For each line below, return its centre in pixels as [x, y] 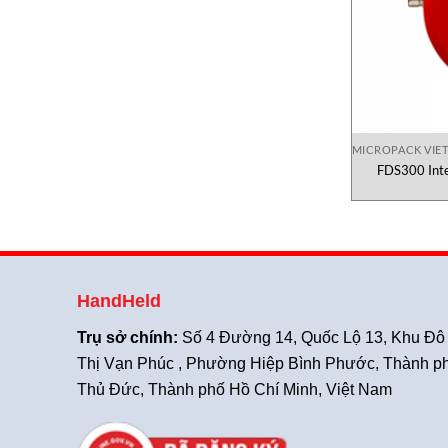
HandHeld [119, 300]
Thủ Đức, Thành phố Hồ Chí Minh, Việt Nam [234, 389]
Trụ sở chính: [129, 337]
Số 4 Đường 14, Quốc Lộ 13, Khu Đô [313, 337]
